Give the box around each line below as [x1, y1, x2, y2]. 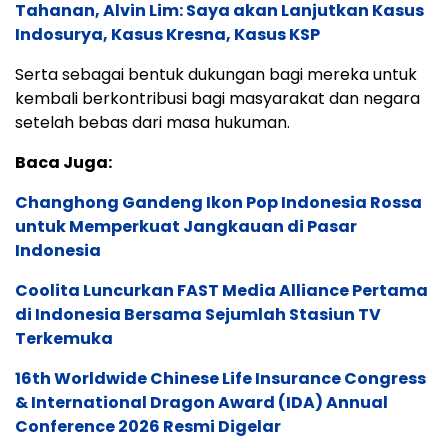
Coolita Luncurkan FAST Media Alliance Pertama [15, 278, 428, 302]
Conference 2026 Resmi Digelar [15, 414, 281, 438]
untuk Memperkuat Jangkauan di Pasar [15, 214, 357, 238]
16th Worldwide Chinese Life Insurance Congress [15, 366, 426, 390]
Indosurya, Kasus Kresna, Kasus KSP [15, 22, 320, 46]
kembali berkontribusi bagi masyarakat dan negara [15, 86, 420, 110]
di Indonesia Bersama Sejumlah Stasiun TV [15, 302, 381, 326]
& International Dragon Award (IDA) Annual [15, 390, 388, 414]
